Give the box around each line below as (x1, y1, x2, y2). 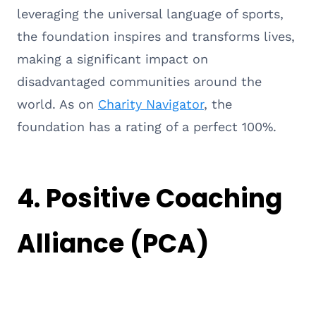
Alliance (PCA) (17, 225, 209, 262)
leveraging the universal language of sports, (17, 6, 284, 21)
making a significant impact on (17, 51, 208, 66)
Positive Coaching (46, 180, 282, 217)
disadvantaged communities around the (17, 73, 262, 89)
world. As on (17, 96, 98, 111)
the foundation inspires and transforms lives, (17, 28, 295, 44)
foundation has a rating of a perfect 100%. (17, 119, 281, 134)
